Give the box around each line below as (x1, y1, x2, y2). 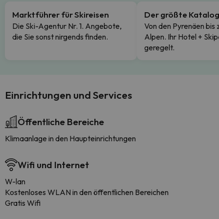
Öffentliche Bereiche (18, 116, 104, 128)
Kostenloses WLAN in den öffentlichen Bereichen (5, 187, 169, 197)
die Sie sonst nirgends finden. (12, 32, 108, 42)
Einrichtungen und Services (5, 88, 132, 101)
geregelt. (144, 43, 175, 52)
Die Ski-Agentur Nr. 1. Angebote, (12, 21, 122, 31)
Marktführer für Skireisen (12, 9, 109, 20)
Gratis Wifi (5, 198, 41, 208)
